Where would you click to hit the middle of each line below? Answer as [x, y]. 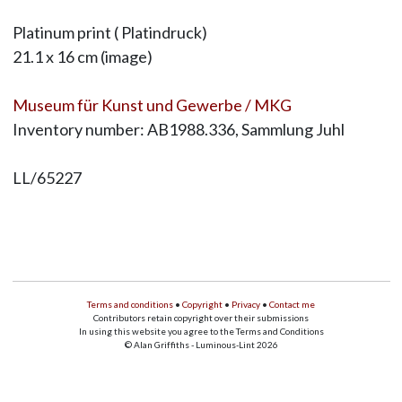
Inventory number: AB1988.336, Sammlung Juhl [178, 130]
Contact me [292, 305]
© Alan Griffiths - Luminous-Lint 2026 [201, 345]
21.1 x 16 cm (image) [82, 57]
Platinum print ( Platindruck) [109, 33]
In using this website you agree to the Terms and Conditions [201, 332]
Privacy [246, 305]
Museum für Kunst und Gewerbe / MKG [152, 105]
